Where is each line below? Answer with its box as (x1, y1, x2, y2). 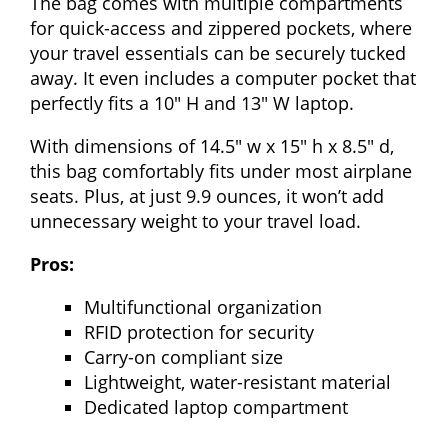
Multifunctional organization (84, 294, 322, 319)
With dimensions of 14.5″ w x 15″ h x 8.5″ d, (30, 133, 394, 158)
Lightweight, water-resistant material (84, 369, 391, 394)
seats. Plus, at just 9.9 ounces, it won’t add (30, 183, 384, 208)
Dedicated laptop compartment (84, 394, 348, 419)
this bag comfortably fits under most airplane (30, 158, 412, 183)
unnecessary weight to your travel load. (30, 208, 361, 233)
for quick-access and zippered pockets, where (30, 15, 412, 40)
